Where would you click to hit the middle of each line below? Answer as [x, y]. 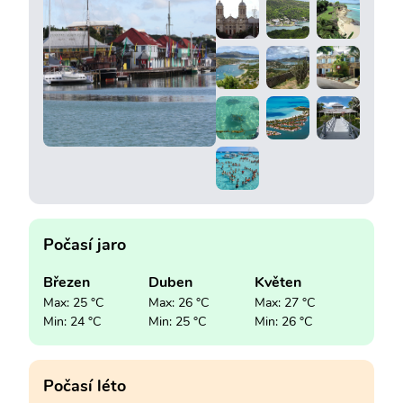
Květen [278, 282]
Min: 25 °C [178, 321]
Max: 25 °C [73, 302]
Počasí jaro [85, 244]
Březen [67, 282]
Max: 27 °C [284, 302]
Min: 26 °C [283, 321]
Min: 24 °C [72, 321]
